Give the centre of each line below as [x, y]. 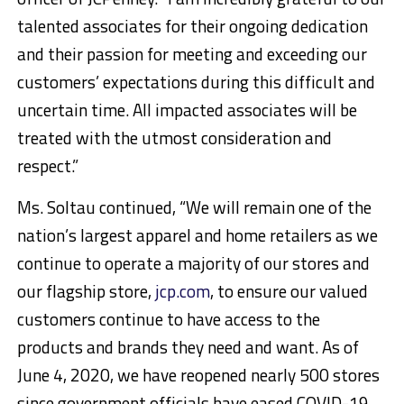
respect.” [47, 166]
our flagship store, [86, 291]
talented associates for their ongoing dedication [192, 26]
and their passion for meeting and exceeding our [192, 54]
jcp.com [182, 291]
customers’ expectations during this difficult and [196, 82]
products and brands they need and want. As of [188, 347]
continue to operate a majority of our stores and [193, 263]
